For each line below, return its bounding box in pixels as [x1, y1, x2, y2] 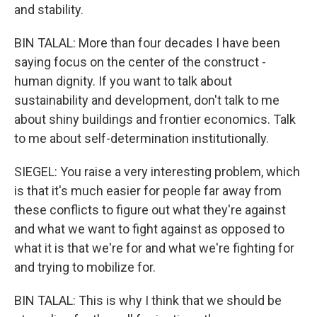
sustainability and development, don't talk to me [14, 93, 279, 108]
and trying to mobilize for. [14, 260, 156, 275]
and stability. [14, 2, 83, 17]
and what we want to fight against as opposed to [14, 221, 284, 236]
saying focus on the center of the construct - [14, 54, 266, 69]
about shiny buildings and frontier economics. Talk [14, 112, 296, 127]
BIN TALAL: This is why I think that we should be [14, 293, 282, 308]
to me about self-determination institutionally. [14, 131, 269, 146]
